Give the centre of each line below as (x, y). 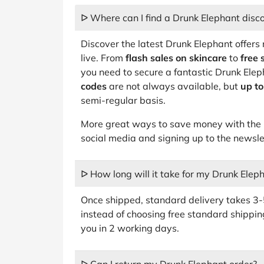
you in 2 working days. (130, 228)
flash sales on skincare (176, 58)
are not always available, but (174, 86)
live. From (103, 58)
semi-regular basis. (123, 100)
